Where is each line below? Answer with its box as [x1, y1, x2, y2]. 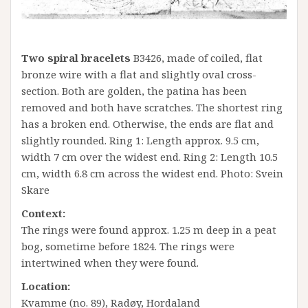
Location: [21, 278, 70, 293]
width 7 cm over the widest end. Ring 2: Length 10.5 [21, 149, 278, 164]
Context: [21, 206, 65, 220]
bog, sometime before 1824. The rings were [21, 239, 234, 253]
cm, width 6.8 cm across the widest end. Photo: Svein [21, 166, 283, 180]
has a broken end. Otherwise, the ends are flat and [21, 116, 274, 131]
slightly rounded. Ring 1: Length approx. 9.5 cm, [21, 133, 259, 147]
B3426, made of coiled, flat [131, 50, 263, 65]
